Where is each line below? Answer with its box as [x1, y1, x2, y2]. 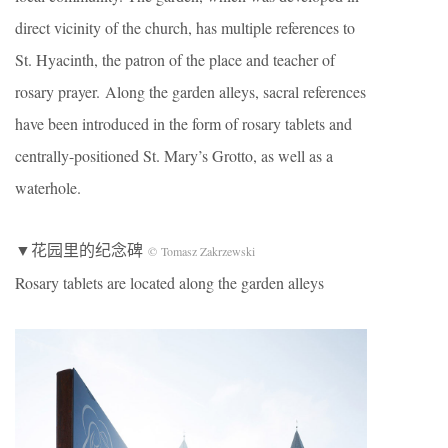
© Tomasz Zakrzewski [148, 243, 255, 260]
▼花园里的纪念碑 [15, 239, 148, 261]
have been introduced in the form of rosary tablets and [15, 113, 352, 135]
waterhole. [15, 177, 81, 199]
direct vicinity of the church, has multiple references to [15, 17, 355, 39]
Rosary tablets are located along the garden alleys [15, 272, 324, 294]
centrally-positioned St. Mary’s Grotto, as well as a [15, 145, 333, 167]
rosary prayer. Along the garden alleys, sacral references [15, 81, 366, 103]
